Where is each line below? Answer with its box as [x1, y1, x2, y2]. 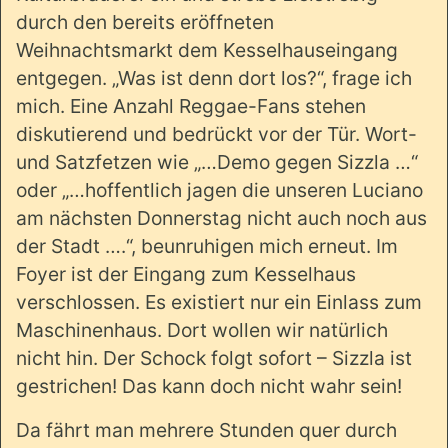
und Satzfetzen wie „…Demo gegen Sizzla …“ [16, 149, 418, 174]
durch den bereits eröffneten [16, 9, 274, 34]
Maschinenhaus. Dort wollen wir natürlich [16, 317, 388, 342]
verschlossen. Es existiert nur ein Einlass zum [16, 289, 422, 314]
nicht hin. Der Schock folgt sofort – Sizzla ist [16, 345, 412, 370]
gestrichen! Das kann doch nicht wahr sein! [16, 373, 402, 398]
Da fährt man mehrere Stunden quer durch [16, 417, 397, 442]
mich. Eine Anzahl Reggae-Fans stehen [16, 93, 366, 118]
